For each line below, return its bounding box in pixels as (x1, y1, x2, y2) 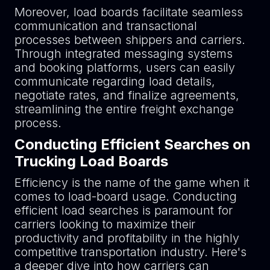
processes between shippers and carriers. (14, 32, 245, 47)
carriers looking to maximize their (14, 216, 195, 231)
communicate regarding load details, (14, 74, 215, 89)
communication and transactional (14, 18, 197, 33)
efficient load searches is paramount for (14, 202, 233, 218)
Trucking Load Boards (14, 152, 172, 170)
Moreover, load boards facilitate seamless (14, 4, 243, 19)
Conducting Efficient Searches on (14, 135, 251, 153)
